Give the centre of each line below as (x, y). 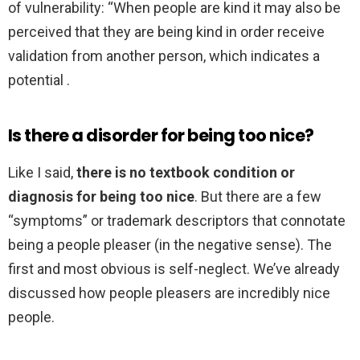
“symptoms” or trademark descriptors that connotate (177, 221)
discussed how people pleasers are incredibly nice (169, 293)
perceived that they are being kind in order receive (166, 32)
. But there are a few (258, 197)
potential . (39, 80)
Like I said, (42, 173)
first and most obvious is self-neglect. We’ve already (174, 269)
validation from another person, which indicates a (164, 56)
